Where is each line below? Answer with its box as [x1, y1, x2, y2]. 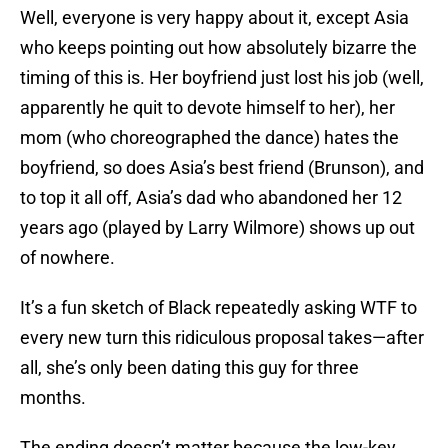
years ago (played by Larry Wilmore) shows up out [20, 217, 415, 239]
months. [20, 387, 86, 409]
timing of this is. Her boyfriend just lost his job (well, [20, 67, 424, 89]
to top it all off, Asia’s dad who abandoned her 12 [20, 187, 402, 209]
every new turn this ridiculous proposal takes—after [20, 327, 424, 349]
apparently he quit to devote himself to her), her [20, 97, 395, 119]
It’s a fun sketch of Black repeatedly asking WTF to [20, 297, 417, 319]
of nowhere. [20, 247, 115, 269]
